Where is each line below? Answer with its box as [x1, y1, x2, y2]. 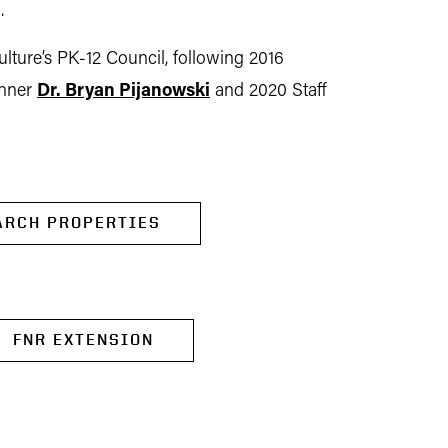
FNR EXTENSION [13, 330, 154, 349]
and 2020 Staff [210, 82, 326, 101]
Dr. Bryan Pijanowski [37, 82, 210, 101]
